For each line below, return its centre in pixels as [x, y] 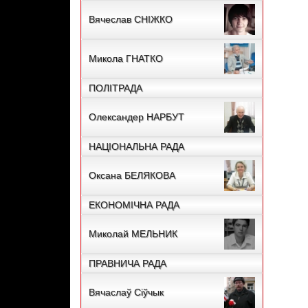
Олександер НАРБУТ [136, 117]
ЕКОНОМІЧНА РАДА [134, 205]
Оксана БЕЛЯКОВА [132, 176]
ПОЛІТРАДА [115, 88]
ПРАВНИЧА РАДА [128, 264]
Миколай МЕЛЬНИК [133, 234]
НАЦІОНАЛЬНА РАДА [136, 147]
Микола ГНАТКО [126, 59]
